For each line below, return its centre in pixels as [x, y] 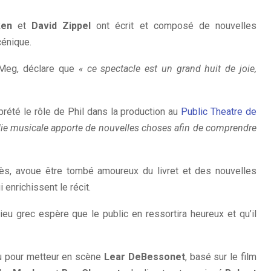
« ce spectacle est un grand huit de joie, [168, 69]
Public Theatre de [219, 112]
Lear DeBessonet [144, 257]
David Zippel [61, 26]
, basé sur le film [220, 257]
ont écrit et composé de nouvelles [174, 26]
